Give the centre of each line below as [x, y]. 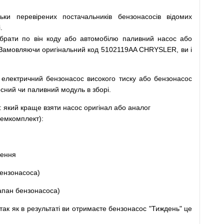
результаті [43, 208]
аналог [139, 107]
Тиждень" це [172, 208]
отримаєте [89, 208]
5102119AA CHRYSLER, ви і [146, 49]
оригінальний [63, 49]
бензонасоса [36, 190]
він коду [47, 38]
